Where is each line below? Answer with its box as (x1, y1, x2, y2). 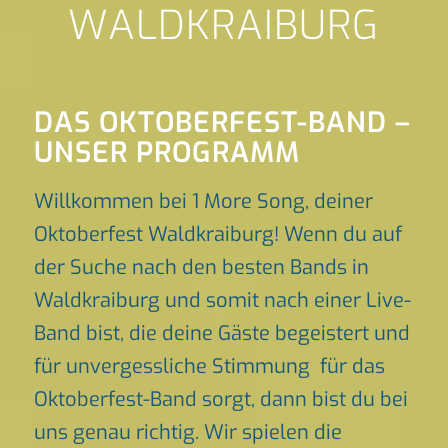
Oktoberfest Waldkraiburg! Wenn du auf (33, 221, 402, 248)
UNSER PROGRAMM (33, 134, 300, 171)
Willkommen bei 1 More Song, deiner (33, 188, 373, 215)
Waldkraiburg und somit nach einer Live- (33, 287, 411, 314)
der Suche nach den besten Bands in (33, 254, 369, 281)
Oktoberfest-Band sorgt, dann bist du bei (33, 386, 408, 413)
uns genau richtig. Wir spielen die (33, 419, 342, 446)
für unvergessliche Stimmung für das (33, 353, 385, 380)
